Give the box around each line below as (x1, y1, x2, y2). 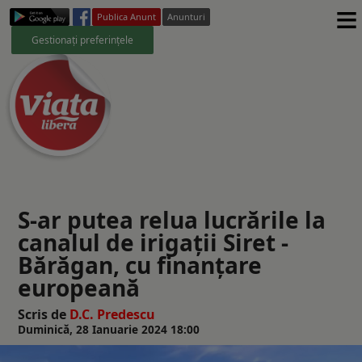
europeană (18, 271, 140, 303)
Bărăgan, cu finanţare (18, 249, 262, 280)
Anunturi (167, 11, 205, 23)
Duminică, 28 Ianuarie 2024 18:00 (18, 321, 200, 337)
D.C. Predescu (69, 305, 155, 323)
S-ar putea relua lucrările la (18, 204, 326, 235)
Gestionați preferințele (32, 32, 133, 47)
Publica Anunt (97, 11, 156, 23)
